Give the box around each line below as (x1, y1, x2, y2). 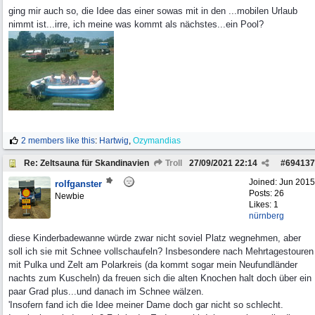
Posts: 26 (249, 188, 284, 198)
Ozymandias (133, 136, 181, 146)
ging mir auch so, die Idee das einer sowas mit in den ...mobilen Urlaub (8, 6, 297, 16)
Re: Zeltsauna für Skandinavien (24, 158, 149, 168)
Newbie (55, 191, 84, 201)
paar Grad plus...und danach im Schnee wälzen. (8, 286, 204, 297)
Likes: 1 (249, 200, 278, 210)
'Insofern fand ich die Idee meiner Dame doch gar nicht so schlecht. (8, 300, 283, 310)
